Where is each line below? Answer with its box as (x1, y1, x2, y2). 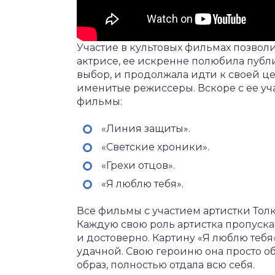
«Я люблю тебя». (101, 177, 184, 190)
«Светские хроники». (101, 141, 209, 153)
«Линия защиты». (101, 122, 190, 134)
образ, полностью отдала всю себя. (77, 258, 255, 271)
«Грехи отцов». (101, 159, 175, 171)
